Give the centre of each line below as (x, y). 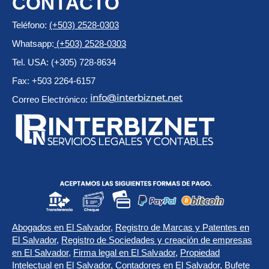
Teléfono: (31, 25)
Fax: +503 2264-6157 (54, 80)
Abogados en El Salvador (61, 227)
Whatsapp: (33, 43)
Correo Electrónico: (51, 99)
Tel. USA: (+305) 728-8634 (64, 62)
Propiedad (200, 252)
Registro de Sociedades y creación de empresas (157, 240)
